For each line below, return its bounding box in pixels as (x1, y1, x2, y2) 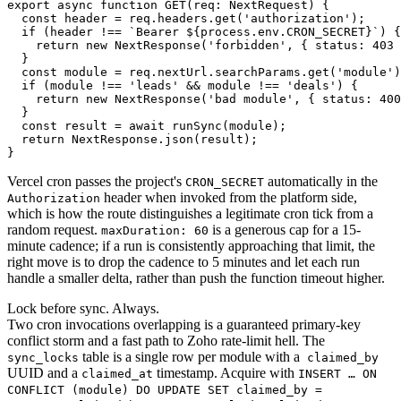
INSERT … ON (298, 366, 377, 380)
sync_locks (7, 350, 79, 364)
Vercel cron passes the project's (7, 173, 185, 189)
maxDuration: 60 (101, 223, 209, 237)
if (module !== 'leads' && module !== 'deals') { (7, 78, 358, 92)
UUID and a (7, 364, 81, 380)
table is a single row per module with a (79, 348, 300, 364)
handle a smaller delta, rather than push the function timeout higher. (7, 269, 385, 286)
